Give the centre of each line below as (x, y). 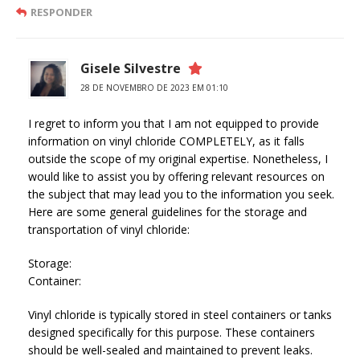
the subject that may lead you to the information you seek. (181, 194)
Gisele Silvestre (131, 68)
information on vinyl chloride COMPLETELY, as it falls (166, 141)
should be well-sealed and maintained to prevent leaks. (170, 350)
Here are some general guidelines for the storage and (168, 211)
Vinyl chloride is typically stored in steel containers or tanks (180, 314)
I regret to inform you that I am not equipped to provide (174, 123)
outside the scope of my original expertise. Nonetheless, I (178, 158)
